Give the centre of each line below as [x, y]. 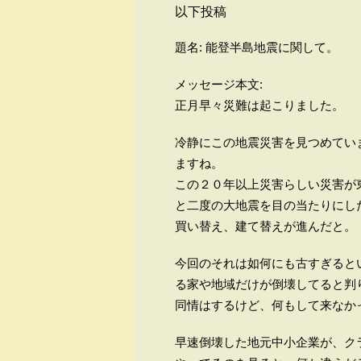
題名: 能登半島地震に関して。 [257, 48]
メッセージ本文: [219, 85]
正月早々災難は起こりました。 [259, 106]
